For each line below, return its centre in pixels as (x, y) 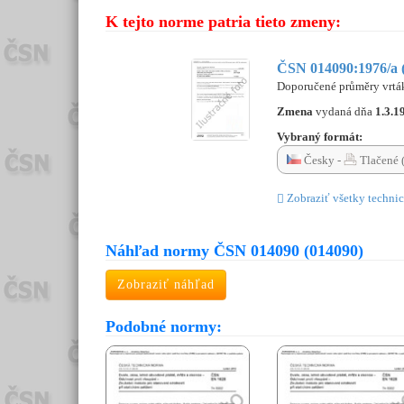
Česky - (322, 161)
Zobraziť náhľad (166, 285)
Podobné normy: (164, 327)
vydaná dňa (345, 112)
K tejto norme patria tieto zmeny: (223, 22)
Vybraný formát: (320, 137)
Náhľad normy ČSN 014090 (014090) (234, 251)
